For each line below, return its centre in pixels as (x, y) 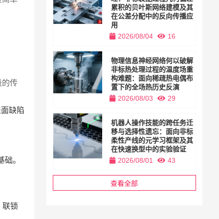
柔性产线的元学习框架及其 (152, 141)
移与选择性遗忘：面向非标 (152, 132)
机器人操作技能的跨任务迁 (152, 123)
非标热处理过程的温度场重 (152, 70)
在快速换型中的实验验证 (149, 149)
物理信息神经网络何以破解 (152, 61)
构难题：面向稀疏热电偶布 (152, 78)
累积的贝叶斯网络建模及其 (152, 8)
